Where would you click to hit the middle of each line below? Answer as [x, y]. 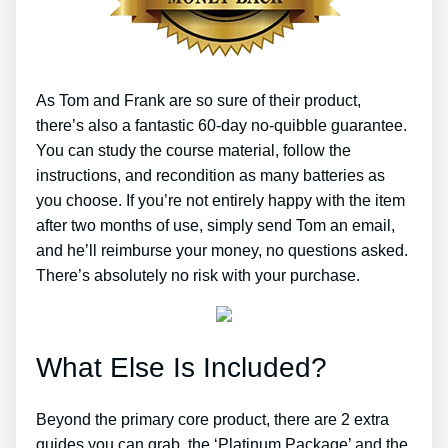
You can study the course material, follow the [193, 151]
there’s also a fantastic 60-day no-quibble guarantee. [221, 126]
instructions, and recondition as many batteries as [210, 176]
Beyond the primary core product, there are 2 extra [212, 420]
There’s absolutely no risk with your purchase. [198, 276]
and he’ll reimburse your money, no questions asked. [222, 251]
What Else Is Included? [181, 368]
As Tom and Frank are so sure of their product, [198, 101]
